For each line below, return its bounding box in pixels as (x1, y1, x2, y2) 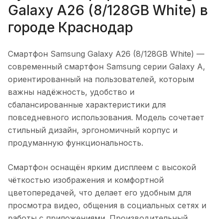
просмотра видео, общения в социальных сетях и (8, 200, 206, 210)
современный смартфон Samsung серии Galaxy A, (8, 61, 205, 71)
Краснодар (58, 19, 133, 36)
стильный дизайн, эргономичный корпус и (8, 125, 177, 135)
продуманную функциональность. (8, 137, 143, 148)
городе (8, 19, 58, 36)
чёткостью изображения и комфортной (8, 175, 164, 185)
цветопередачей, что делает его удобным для (8, 187, 191, 197)
